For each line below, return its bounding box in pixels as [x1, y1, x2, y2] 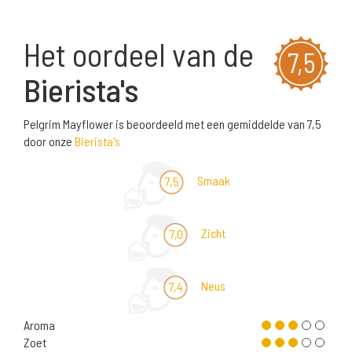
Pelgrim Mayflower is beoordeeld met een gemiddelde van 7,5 [24, 116, 321, 132]
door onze [24, 134, 75, 149]
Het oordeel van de [24, 35, 254, 74]
